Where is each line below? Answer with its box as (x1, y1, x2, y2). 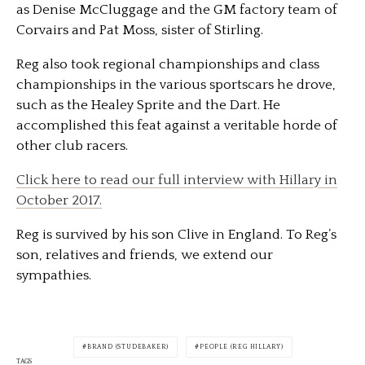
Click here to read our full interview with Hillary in (16, 172, 337, 187)
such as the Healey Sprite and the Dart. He (16, 97, 280, 112)
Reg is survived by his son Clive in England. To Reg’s (16, 226, 336, 242)
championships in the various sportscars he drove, (16, 77, 336, 92)
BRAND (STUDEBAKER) (86, 342, 169, 350)
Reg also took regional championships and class (16, 56, 319, 72)
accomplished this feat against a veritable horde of (16, 117, 337, 133)
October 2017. (16, 192, 102, 208)
